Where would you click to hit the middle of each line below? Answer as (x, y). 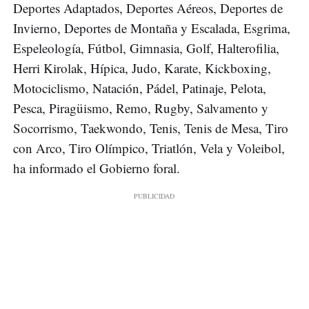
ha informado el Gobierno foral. (97, 168)
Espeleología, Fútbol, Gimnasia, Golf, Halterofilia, (146, 48)
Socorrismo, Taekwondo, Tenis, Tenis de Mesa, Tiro (151, 128)
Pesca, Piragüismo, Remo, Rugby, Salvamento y (141, 108)
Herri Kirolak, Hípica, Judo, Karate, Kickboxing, (142, 68)
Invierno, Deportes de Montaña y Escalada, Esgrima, (152, 28)
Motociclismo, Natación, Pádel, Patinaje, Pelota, (140, 88)
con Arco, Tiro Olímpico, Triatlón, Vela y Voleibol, (149, 148)
